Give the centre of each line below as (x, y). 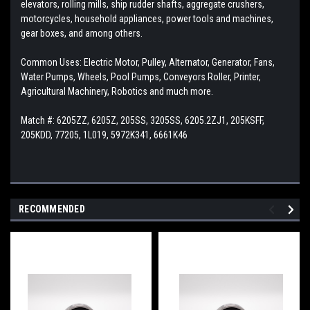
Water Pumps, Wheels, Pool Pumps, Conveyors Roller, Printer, (141, 76)
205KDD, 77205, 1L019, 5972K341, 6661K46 (104, 135)
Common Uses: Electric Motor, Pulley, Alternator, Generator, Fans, (148, 62)
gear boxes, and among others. (82, 33)
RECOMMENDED (52, 209)
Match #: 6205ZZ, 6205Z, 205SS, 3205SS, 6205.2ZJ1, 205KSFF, (143, 120)
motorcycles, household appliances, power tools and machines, (147, 18)
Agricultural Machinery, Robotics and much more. (117, 91)
